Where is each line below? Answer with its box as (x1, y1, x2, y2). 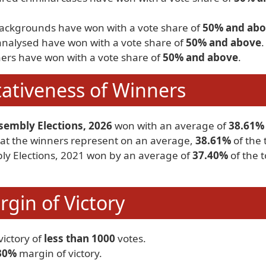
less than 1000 (44, 232, 115, 245)
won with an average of (112, 119, 229, 132)
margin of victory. (17, 246, 102, 260)
